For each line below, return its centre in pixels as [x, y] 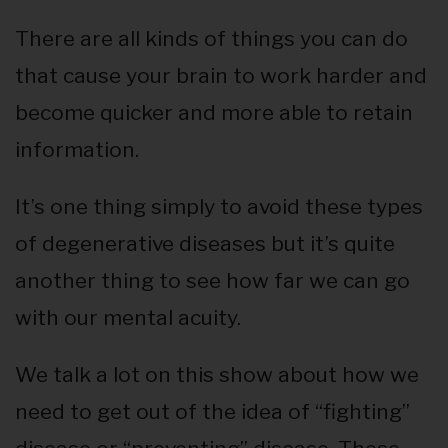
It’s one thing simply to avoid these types [219, 207]
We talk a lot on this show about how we [217, 375]
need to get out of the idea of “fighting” [212, 412]
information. [77, 150]
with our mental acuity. [128, 318]
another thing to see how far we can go [212, 281]
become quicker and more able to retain [214, 113]
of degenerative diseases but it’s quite [205, 244]
